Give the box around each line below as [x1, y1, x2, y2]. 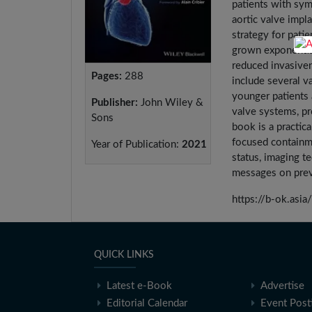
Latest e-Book [107, 281, 173, 291]
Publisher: [91, 97, 138, 109]
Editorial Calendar [107, 298, 188, 309]
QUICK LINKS [94, 250, 155, 260]
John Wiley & [138, 97, 203, 109]
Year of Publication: [91, 139, 179, 150]
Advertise [260, 281, 304, 291]
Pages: [91, 71, 122, 82]
